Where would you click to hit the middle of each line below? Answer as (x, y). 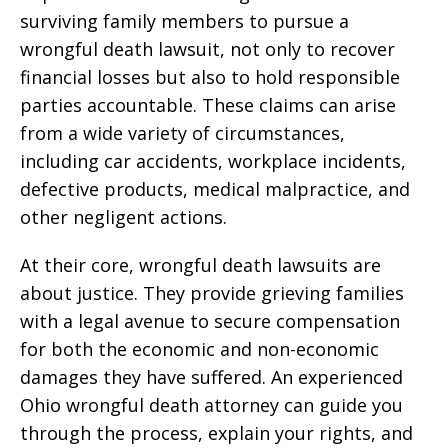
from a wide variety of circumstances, (182, 133)
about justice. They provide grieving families (212, 293)
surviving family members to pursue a (184, 21)
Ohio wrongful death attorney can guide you (211, 405)
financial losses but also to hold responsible (210, 77)
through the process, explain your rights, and (216, 433)
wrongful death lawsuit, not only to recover (207, 49)
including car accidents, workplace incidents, (213, 161)
